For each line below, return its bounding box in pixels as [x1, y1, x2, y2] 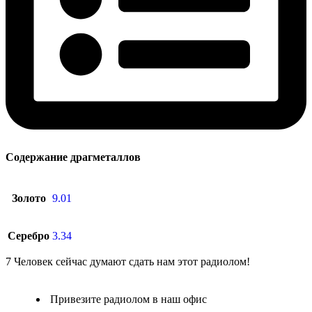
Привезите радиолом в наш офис [50, 292, 207, 305]
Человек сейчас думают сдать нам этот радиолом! [14, 255, 250, 267]
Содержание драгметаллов [6, 151, 141, 164]
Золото [11, 192, 46, 204]
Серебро [8, 229, 49, 242]
